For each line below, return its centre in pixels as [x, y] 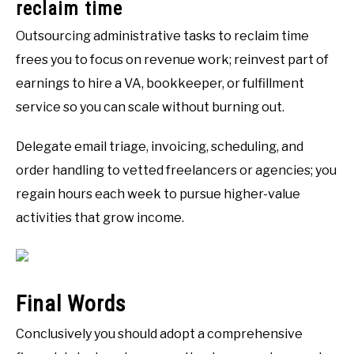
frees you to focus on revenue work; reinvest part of [172, 59]
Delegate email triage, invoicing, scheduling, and [160, 146]
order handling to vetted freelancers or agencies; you [176, 170]
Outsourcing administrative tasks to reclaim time [162, 36]
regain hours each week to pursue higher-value [158, 194]
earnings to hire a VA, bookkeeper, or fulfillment [160, 83]
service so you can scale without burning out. [150, 107]
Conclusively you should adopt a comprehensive [159, 333]
